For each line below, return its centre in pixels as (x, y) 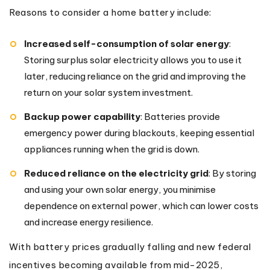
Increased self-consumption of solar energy (127, 43)
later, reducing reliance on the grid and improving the (135, 76)
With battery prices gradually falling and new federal (130, 246)
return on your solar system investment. (108, 92)
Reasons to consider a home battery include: (110, 12)
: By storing (232, 173)
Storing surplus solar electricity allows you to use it (133, 60)
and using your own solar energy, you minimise (120, 189)
